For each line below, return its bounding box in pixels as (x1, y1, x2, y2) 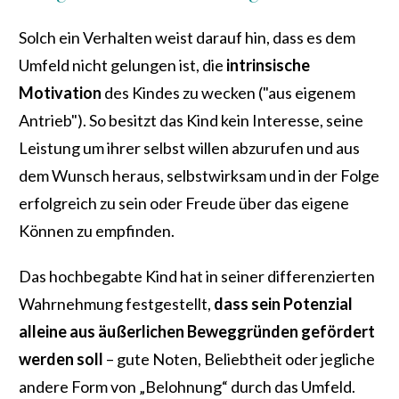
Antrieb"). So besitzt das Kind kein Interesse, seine (19, 110, 363, 131)
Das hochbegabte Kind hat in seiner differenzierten (19, 266, 375, 287)
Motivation (19, 83, 104, 103)
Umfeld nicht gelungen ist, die (19, 55, 226, 76)
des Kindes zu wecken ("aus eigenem (104, 83, 355, 103)
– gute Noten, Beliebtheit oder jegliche (103, 349, 375, 370)
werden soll (19, 349, 103, 370)
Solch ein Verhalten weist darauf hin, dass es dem (19, 28, 355, 48)
